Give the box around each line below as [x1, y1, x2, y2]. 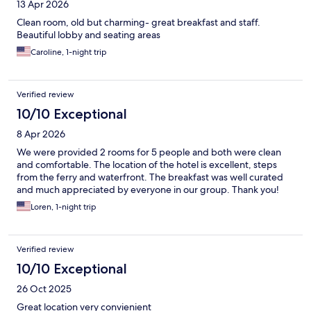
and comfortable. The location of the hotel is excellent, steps [17, 158, 277, 171]
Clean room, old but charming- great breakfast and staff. [17, 16, 260, 29]
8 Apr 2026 [17, 128, 65, 141]
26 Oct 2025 [17, 283, 72, 296]
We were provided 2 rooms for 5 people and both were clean [17, 146, 281, 159]
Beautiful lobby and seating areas [17, 28, 160, 42]
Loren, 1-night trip [31, 201, 96, 213]
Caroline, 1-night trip [31, 47, 107, 58]
